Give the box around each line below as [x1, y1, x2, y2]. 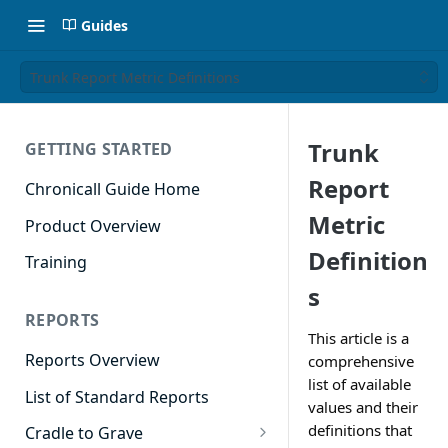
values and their [308, 397, 418, 417]
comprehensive [308, 351, 414, 371]
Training [25, 251, 87, 274]
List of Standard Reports [25, 385, 209, 408]
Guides [81, 15, 128, 35]
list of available [308, 374, 411, 394]
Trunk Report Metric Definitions [30, 67, 240, 87]
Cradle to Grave [25, 422, 143, 445]
